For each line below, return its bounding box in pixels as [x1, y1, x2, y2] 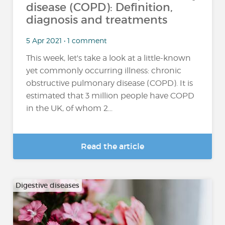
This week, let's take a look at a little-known [26, 53, 191, 63]
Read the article [81, 141, 144, 151]
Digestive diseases [16, 181, 80, 190]
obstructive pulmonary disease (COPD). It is [26, 78, 193, 88]
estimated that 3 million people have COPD [26, 91, 195, 101]
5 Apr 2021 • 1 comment [26, 36, 107, 45]
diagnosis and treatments [26, 13, 168, 27]
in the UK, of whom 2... [26, 103, 113, 114]
